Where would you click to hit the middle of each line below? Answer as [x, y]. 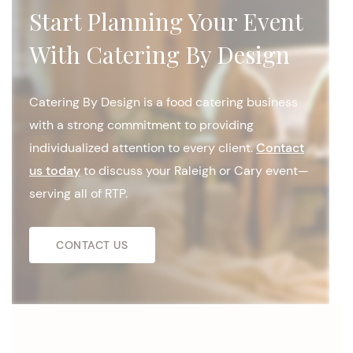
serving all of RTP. [78, 193]
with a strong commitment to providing [141, 125]
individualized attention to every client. [143, 148]
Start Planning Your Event [166, 21]
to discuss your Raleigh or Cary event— [195, 171]
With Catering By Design [160, 54]
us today [55, 171]
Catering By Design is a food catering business [163, 102]
